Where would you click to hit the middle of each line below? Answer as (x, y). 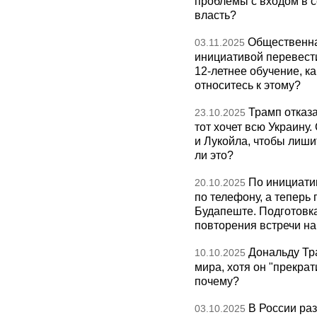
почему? (217, 281)
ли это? (214, 155)
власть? (215, 15)
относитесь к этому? (248, 85)
